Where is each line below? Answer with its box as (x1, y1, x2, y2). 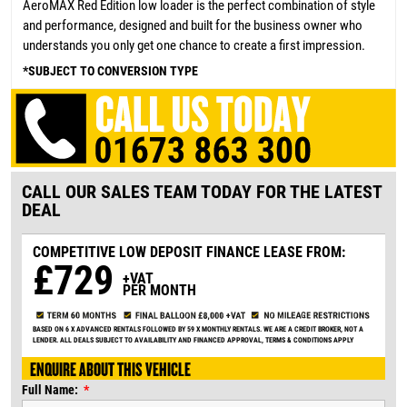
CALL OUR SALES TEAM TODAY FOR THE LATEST (22, 181, 382, 203)
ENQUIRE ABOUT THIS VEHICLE (29, 361, 191, 382)
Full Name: (22, 382, 78, 398)
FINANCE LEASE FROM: (203, 243, 345, 262)
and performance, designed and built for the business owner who (23, 16, 362, 34)
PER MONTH (123, 282, 196, 300)
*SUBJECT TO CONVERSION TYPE (23, 63, 198, 78)
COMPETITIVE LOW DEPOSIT (33, 243, 203, 262)
